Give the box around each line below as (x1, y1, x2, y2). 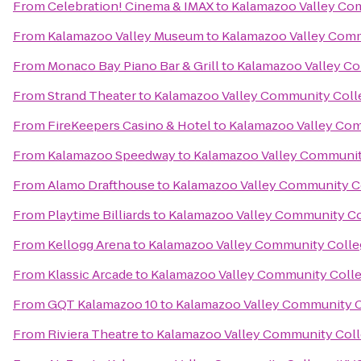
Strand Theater (48, 87, 136, 104)
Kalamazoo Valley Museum (48, 27, 204, 44)
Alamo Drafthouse (48, 176, 155, 193)
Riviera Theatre (48, 326, 139, 342)
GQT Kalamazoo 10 (48, 296, 158, 313)
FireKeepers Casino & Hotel (48, 117, 211, 134)
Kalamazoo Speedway (48, 147, 176, 164)
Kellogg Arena (48, 236, 131, 253)
